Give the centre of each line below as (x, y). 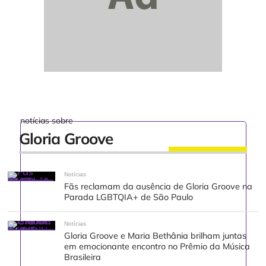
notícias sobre (46, 121)
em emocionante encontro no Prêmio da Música (157, 247)
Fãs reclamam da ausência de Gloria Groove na (159, 187)
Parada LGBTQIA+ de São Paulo (129, 197)
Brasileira (83, 257)
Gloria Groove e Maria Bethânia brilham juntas (156, 236)
